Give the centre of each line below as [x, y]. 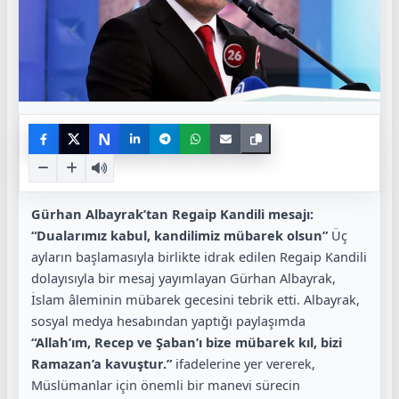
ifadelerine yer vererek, [244, 364]
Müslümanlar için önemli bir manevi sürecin [166, 385]
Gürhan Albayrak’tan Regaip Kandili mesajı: [172, 214]
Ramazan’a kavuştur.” [102, 364]
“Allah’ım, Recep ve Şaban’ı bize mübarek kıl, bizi [187, 342]
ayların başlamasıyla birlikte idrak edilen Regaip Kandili [199, 257]
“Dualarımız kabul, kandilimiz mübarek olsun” [179, 236]
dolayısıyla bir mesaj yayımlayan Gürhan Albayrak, [183, 278]
